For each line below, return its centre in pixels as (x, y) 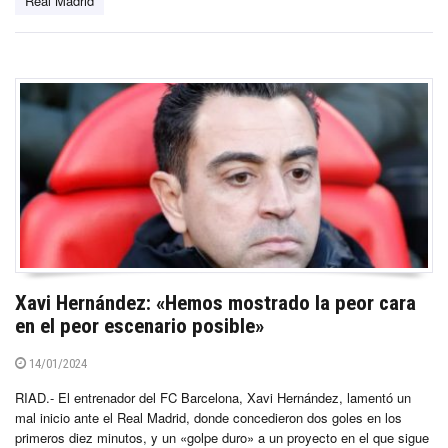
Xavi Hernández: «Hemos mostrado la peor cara (215, 302)
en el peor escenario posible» (139, 325)
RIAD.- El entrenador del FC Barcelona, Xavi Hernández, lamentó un (213, 397)
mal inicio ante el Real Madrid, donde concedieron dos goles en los (208, 417)
